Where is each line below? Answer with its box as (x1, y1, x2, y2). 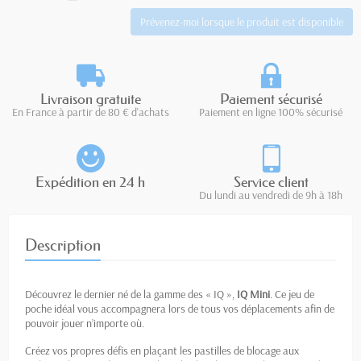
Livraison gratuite (39, 89, 141, 108)
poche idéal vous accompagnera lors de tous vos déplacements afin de (25, 301, 334, 316)
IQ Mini (237, 286, 270, 301)
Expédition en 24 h (35, 172, 145, 191)
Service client (233, 172, 309, 191)
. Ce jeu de (270, 286, 314, 301)
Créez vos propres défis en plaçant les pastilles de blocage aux (25, 342, 299, 358)
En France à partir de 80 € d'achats (11, 104, 169, 119)
